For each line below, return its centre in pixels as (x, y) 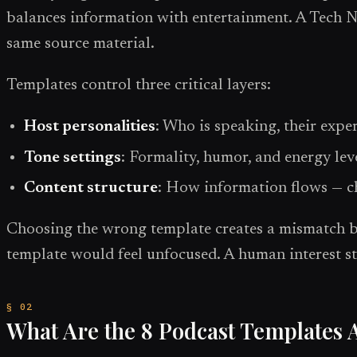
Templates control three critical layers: (139, 86)
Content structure (91, 188)
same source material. (80, 44)
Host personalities (90, 127)
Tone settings (73, 157)
